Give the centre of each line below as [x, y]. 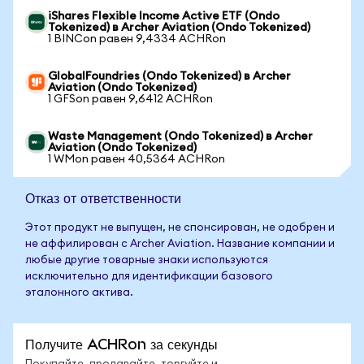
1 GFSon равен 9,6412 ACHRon [130, 99]
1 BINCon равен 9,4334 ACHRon [137, 39]
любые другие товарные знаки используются [147, 260]
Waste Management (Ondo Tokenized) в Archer [180, 136]
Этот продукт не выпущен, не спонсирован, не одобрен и [180, 228]
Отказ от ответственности [103, 198]
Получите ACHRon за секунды [121, 344]
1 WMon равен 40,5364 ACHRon [136, 159]
